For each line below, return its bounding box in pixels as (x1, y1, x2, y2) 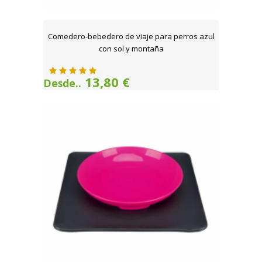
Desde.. (43, 76, 81, 91)
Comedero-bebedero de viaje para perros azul (47, 31, 215, 42)
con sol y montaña (98, 43, 164, 54)
